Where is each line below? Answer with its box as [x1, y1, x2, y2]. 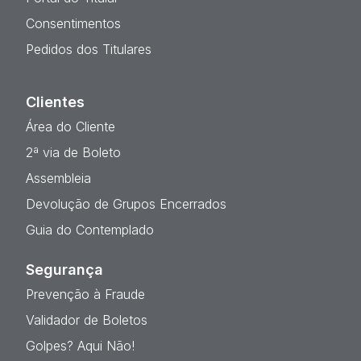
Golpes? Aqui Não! [26, 337, 135, 354]
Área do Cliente [26, 118, 115, 135]
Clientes [26, 93, 85, 110]
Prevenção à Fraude [26, 285, 145, 302]
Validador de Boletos [26, 311, 147, 328]
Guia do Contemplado [26, 221, 154, 238]
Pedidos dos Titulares [26, 40, 151, 57]
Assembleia [26, 169, 91, 186]
